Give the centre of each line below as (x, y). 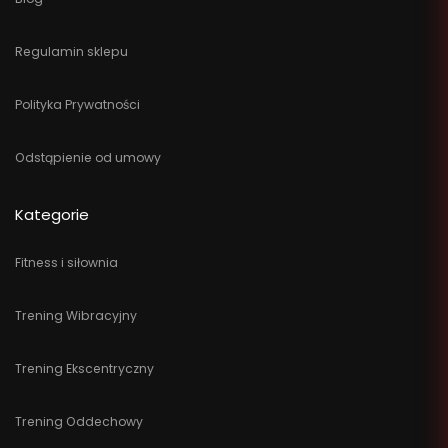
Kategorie (52, 215)
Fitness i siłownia (66, 262)
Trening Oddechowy (79, 421)
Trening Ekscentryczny (84, 368)
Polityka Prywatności (77, 104)
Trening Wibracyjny (76, 315)
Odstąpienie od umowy (88, 157)
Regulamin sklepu (71, 51)
